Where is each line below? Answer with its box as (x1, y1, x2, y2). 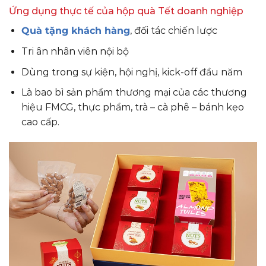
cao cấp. (21, 116, 59, 128)
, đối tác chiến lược (129, 25, 217, 37)
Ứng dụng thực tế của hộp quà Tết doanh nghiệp (9, 5, 243, 17)
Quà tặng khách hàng (21, 25, 130, 37)
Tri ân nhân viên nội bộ (21, 45, 129, 57)
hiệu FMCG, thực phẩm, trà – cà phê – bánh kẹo (21, 102, 244, 113)
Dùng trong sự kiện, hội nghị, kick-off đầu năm (21, 66, 242, 78)
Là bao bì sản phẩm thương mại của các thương (21, 87, 247, 99)
